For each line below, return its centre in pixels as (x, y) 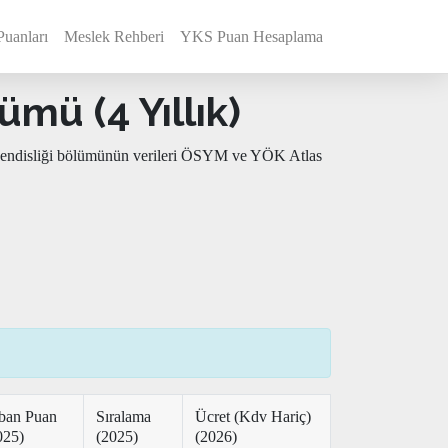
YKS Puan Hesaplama (251, 36)
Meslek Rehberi (114, 36)
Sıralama (123, 416)
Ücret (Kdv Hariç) (253, 416)
